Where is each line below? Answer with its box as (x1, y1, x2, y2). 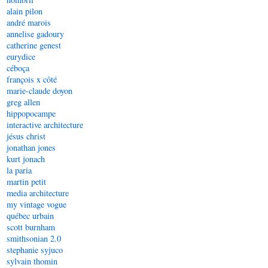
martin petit (7, 176, 46, 187)
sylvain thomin (7, 255, 57, 267)
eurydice (7, 51, 35, 62)
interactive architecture (7, 119, 83, 130)
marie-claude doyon (7, 85, 72, 96)
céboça (7, 62, 29, 74)
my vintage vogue (7, 199, 66, 210)
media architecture (7, 187, 69, 199)
